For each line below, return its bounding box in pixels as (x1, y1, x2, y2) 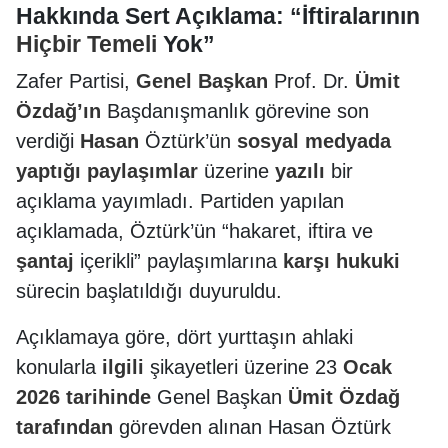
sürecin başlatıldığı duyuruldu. (16, 280, 282, 302)
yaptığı (16, 160, 81, 182)
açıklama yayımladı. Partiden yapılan (16, 190, 344, 212)
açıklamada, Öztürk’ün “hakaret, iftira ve (16, 220, 373, 242)
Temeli (87, 31, 157, 57)
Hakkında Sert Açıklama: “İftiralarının (16, 3, 420, 29)
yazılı (275, 160, 325, 182)
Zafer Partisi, (16, 70, 136, 92)
